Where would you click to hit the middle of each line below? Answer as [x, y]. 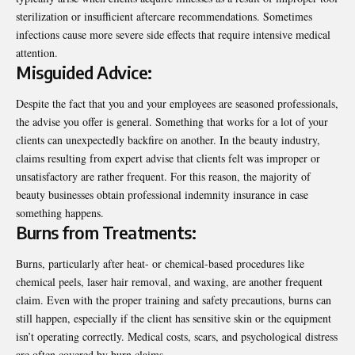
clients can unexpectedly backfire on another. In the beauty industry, [168, 139]
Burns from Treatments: [106, 232]
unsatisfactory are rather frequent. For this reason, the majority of [163, 176]
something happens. [60, 212]
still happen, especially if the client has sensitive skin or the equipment [174, 319]
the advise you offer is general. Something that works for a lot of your [172, 121]
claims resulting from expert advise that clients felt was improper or [168, 158]
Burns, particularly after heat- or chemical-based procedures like [160, 264]
